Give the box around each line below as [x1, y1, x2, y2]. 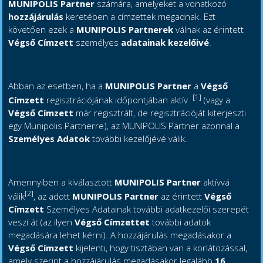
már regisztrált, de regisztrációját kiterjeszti [73, 107, 247, 119]
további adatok [150, 216, 211, 228]
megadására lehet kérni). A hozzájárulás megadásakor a [8, 229, 232, 241]
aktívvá [203, 176, 230, 188]
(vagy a [201, 94, 231, 106]
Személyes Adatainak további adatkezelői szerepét [44, 203, 249, 215]
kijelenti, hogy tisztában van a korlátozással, [73, 242, 248, 254]
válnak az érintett [176, 23, 244, 36]
